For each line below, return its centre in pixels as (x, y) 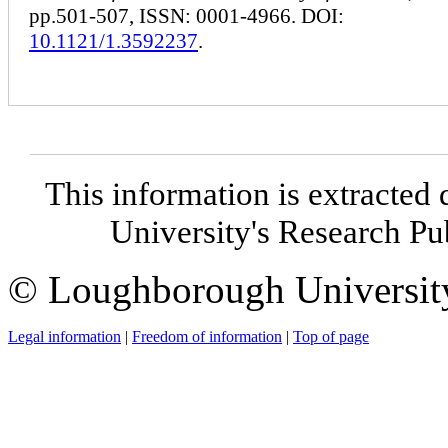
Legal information (64, 336)
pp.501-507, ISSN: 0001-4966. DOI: (186, 15)
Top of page (331, 336)
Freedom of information (207, 336)
